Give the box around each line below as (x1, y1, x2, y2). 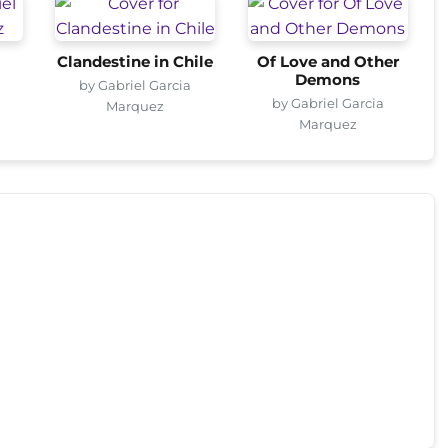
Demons (295, 70, 361, 89)
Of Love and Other (256, 52, 399, 71)
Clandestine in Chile (57, 52, 214, 71)
